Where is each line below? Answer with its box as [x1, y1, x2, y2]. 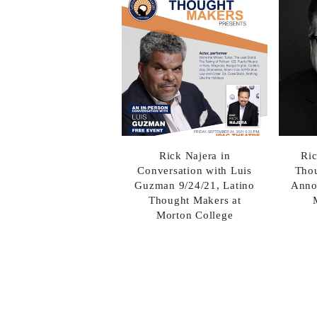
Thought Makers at [148, 194, 241, 206]
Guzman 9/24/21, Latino [134, 179, 255, 191]
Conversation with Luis [137, 164, 252, 176]
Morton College [156, 209, 234, 221]
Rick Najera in [158, 149, 231, 161]
